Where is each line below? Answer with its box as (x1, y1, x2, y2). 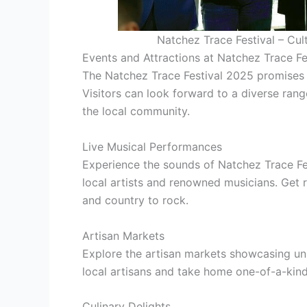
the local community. (82, 104, 190, 119)
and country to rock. (82, 193, 188, 208)
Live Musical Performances (82, 140, 222, 154)
